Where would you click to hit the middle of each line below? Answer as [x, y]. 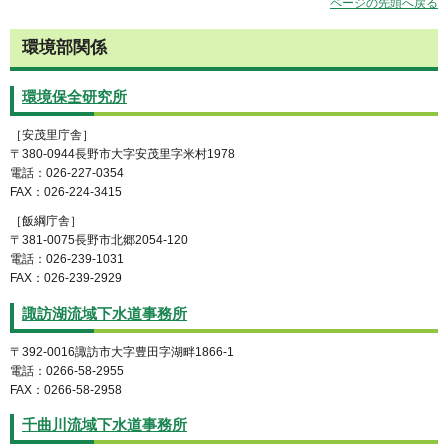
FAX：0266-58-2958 [66, 389]
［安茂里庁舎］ [52, 135]
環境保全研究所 [74, 97]
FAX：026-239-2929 [66, 277]
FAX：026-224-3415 [66, 192]
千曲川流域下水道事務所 [104, 425]
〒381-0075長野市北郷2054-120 [99, 239]
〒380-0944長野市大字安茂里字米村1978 [122, 154]
